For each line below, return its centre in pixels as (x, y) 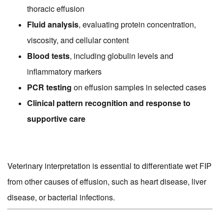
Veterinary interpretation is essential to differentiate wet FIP (110, 166)
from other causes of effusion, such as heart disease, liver (107, 182)
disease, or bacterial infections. (61, 197)
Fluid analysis (53, 25)
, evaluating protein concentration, (137, 25)
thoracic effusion (56, 9)
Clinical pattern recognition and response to (109, 103)
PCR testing (49, 87)
